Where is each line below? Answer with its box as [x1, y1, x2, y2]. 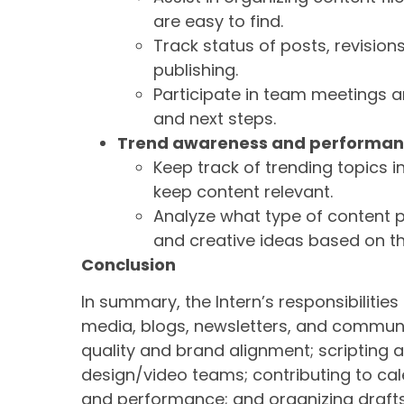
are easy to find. [153, 9, 283, 32]
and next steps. [153, 106, 276, 130]
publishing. [153, 58, 238, 81]
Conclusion [81, 252, 176, 276]
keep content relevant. [153, 179, 333, 203]
